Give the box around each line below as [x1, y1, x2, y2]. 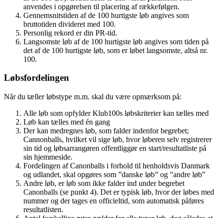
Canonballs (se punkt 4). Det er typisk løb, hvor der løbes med [23, 188, 214, 197]
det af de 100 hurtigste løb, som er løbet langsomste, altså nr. [23, 46, 208, 54]
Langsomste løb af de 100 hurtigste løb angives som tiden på [23, 37, 209, 46]
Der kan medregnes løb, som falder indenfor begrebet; [23, 127, 189, 135]
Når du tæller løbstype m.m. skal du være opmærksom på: [4, 92, 182, 101]
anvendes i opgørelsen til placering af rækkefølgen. [23, 2, 180, 11]
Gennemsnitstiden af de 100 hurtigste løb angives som [23, 11, 189, 19]
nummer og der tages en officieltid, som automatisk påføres [23, 197, 204, 205]
